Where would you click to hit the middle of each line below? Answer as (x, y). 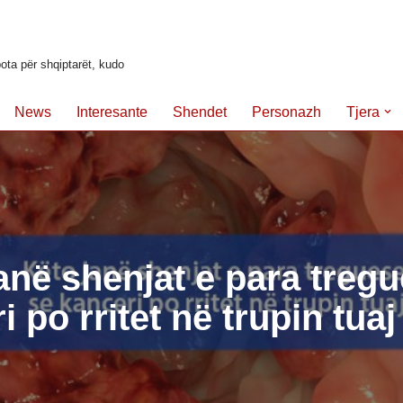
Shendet (200, 112)
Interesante (112, 112)
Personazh (287, 112)
